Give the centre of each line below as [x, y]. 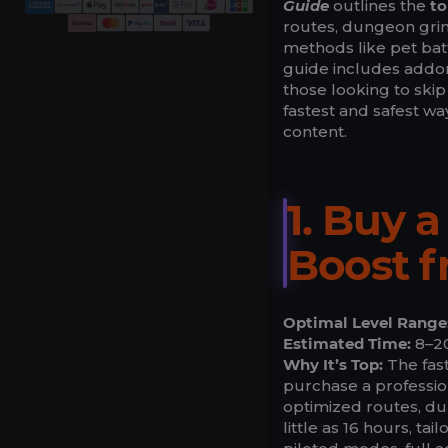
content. [315, 132]
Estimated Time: [347, 344]
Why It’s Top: [333, 365]
